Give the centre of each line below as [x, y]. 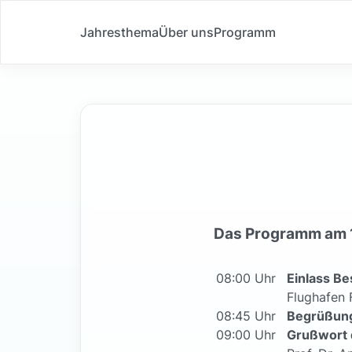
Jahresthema [119, 32]
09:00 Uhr [246, 335]
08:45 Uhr [246, 316]
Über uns [186, 32]
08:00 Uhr [246, 279]
